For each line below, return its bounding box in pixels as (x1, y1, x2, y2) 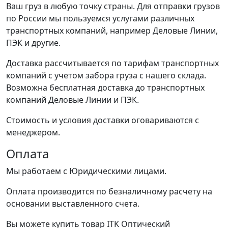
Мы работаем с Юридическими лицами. (6, 165, 166, 177)
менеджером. (6, 126, 60, 138)
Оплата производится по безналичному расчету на (6, 185, 212, 197)
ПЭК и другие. (6, 37, 61, 48)
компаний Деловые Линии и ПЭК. (6, 94, 139, 105)
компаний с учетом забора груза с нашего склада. (6, 69, 206, 81)
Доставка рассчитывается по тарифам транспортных (6, 57, 219, 69)
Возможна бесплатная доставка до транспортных (6, 81, 205, 93)
